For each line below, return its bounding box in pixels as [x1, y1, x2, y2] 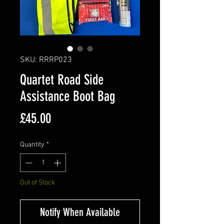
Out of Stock [20, 178, 55, 187]
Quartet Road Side [20, 71, 103, 88]
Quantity [20, 140, 44, 149]
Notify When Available [40, 205, 120, 219]
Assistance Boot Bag [20, 87, 115, 104]
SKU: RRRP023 [20, 54, 72, 65]
